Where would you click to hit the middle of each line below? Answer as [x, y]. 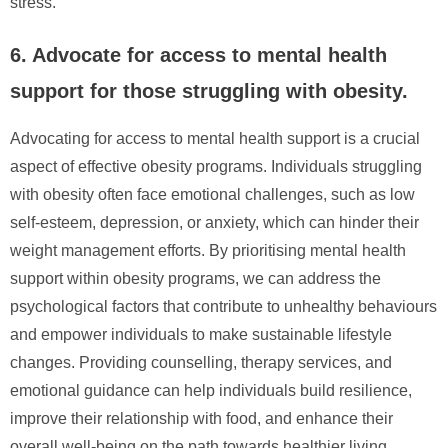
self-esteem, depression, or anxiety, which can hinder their [214, 222]
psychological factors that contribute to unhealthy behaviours [223, 306]
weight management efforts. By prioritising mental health [208, 250]
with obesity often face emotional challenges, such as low [212, 194]
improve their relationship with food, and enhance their [201, 418]
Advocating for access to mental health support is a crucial [215, 138]
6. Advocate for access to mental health [198, 54]
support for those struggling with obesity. [209, 90]
